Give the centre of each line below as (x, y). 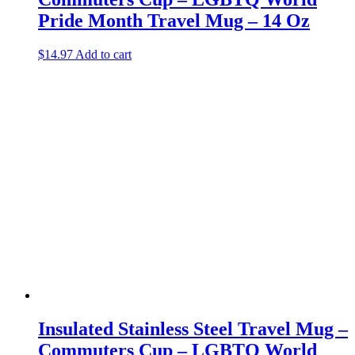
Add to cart (103, 54)
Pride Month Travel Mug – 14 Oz (174, 20)
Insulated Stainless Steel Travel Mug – (193, 328)
